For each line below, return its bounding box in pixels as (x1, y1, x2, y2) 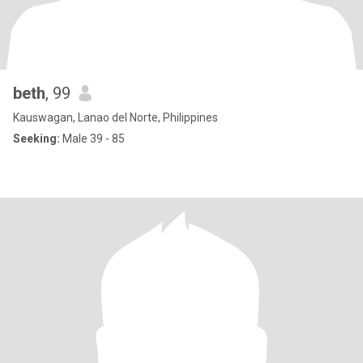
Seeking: (13, 132, 60, 145)
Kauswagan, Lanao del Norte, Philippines (13, 111, 218, 124)
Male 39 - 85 (60, 132, 125, 145)
